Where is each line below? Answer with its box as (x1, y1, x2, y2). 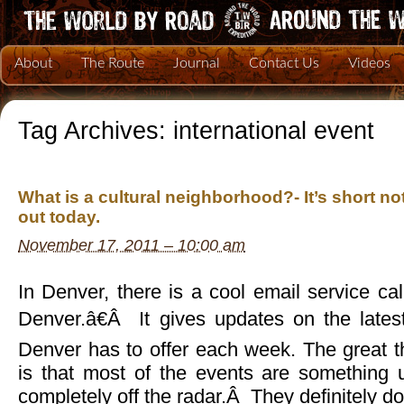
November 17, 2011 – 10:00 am (18, 236, 245, 255)
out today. (18, 207, 100, 227)
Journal (173, 56, 220, 70)
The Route (81, 56, 144, 70)
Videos (348, 56, 390, 70)
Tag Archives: (18, 117, 173, 144)
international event (173, 117, 374, 144)
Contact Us (249, 56, 319, 70)
